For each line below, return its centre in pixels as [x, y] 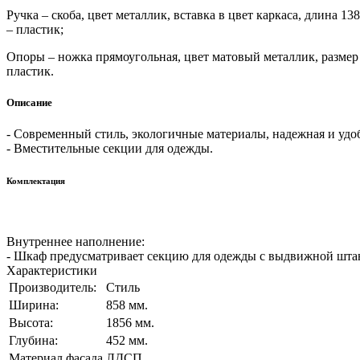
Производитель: [53, 288]
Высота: [31, 323]
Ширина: [34, 305]
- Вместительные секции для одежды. [110, 149]
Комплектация [36, 181]
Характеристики [52, 271]
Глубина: [33, 341]
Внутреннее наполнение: [76, 242]
